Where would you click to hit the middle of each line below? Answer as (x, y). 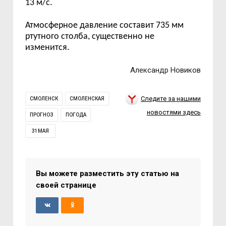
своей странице (66, 185)
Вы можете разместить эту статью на (108, 173)
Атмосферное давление (73, 25)
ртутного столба (57, 36)
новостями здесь (174, 112)
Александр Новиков (165, 70)
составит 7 (140, 25)
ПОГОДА (76, 115)
